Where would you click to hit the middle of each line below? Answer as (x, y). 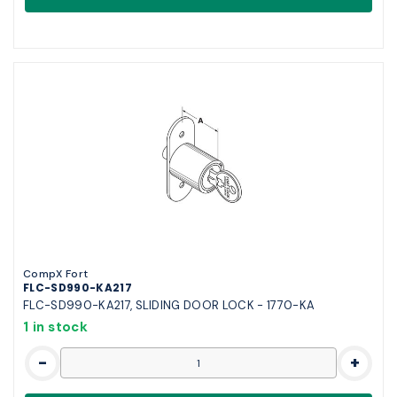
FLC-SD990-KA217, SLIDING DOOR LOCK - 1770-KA (169, 305)
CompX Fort (56, 273)
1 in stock (55, 327)
